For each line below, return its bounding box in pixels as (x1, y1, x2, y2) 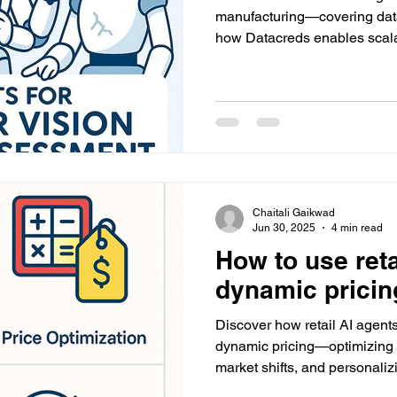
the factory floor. (215, 50, 314, 67)
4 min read (331, 221, 383, 234)
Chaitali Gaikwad (253, 206, 335, 219)
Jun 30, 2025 (253, 221, 315, 234)
